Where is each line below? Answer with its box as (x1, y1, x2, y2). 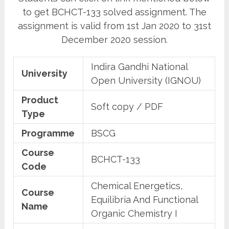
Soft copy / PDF (91, 101, 164, 112)
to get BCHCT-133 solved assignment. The (22, 6, 207, 17)
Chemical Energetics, (91, 180, 183, 191)
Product (21, 94, 59, 105)
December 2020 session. (61, 34, 168, 45)
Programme (21, 127, 75, 139)
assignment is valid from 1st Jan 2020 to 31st (17, 20, 211, 31)
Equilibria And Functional (91, 194, 199, 205)
